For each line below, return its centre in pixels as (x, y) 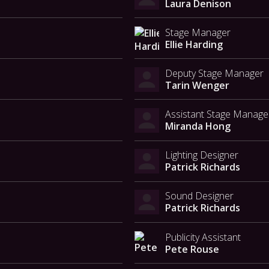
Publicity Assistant (203, 237)
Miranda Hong (198, 126)
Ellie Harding (194, 44)
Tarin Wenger (197, 85)
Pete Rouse (192, 249)
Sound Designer (199, 196)
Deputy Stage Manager (214, 73)
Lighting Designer (201, 155)
